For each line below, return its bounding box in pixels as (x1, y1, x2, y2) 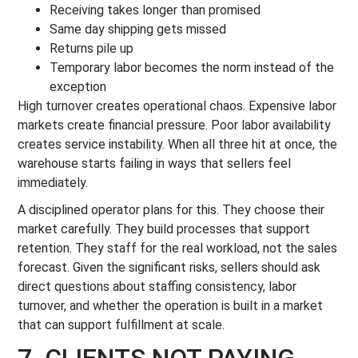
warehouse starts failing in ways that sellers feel (18, 156, 292, 171)
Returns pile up (50, 41, 134, 56)
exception (50, 79, 107, 94)
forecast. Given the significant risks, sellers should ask (18, 260, 321, 275)
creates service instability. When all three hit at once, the (18, 137, 338, 152)
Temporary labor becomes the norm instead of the (50, 60, 335, 75)
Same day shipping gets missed (50, 22, 227, 37)
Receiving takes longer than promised (50, 2, 261, 18)
